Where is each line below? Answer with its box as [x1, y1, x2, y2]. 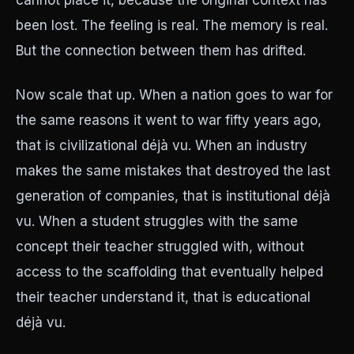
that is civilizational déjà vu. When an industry [16, 137, 307, 153]
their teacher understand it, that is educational [16, 289, 311, 305]
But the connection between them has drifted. [16, 43, 306, 58]
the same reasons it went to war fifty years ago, [16, 112, 322, 128]
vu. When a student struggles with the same [16, 213, 298, 229]
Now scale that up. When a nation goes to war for [16, 87, 333, 103]
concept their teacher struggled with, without [16, 239, 304, 254]
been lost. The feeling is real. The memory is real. [16, 17, 328, 33]
